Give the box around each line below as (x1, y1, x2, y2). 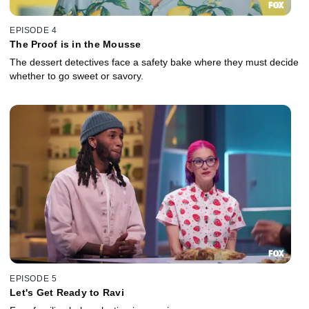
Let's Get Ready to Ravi (10, 286, 124, 298)
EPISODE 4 (10, 26, 57, 36)
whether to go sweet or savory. (10, 70, 143, 82)
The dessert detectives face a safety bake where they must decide (10, 57, 299, 68)
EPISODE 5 (10, 273, 57, 283)
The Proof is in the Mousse (10, 39, 141, 50)
